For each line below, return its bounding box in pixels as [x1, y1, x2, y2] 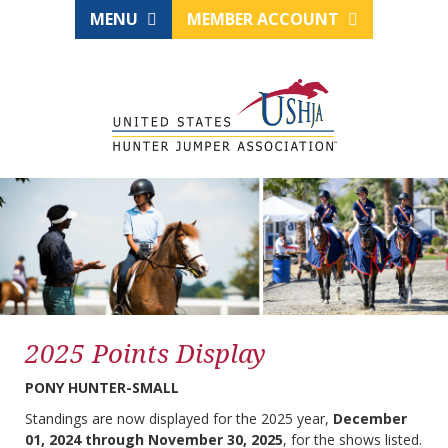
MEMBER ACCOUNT [187, 8, 343, 30]
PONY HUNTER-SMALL [25, 378, 179, 398]
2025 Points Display [25, 335, 266, 372]
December [333, 409, 407, 429]
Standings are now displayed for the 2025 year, [25, 409, 333, 429]
